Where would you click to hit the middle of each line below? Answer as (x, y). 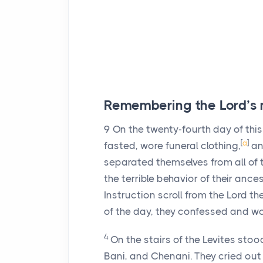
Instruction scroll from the (165, 195)
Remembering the (162, 105)
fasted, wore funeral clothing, (172, 146)
